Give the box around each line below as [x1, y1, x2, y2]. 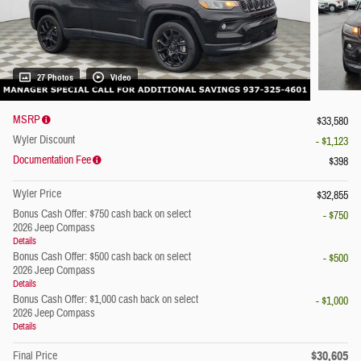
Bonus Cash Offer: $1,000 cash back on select [13, 293, 198, 308]
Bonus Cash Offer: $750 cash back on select [13, 207, 191, 222]
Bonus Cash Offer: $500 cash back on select [13, 250, 191, 265]
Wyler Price [13, 187, 61, 202]
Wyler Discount [13, 133, 75, 148]
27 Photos [37, 73, 73, 84]
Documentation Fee [13, 153, 91, 168]
